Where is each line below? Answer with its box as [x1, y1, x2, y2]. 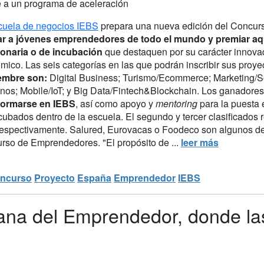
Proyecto [34, 170, 75, 184]
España [77, 170, 111, 184]
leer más [181, 135, 219, 149]
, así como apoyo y [75, 96, 156, 110]
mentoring [156, 96, 200, 110]
